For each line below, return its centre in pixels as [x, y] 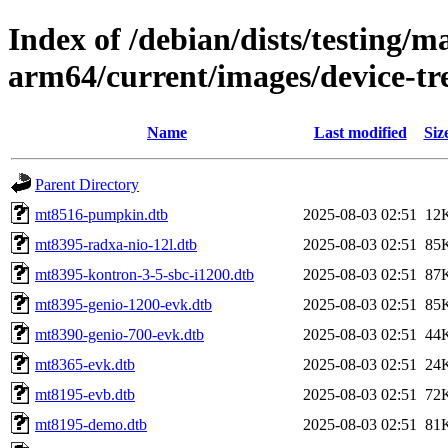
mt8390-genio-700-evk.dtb [119, 334]
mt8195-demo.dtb [91, 424]
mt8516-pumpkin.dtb [101, 214]
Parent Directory [87, 184]
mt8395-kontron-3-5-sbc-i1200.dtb [144, 274]
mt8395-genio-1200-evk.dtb [123, 304]
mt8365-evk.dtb [85, 364]
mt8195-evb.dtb [85, 394]
